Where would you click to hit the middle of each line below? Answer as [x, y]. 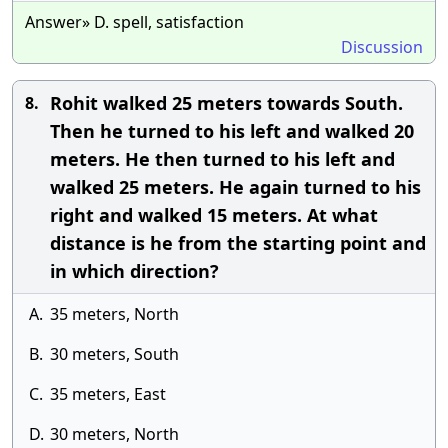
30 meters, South [114, 354]
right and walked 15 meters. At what [214, 215]
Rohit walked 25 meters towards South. [226, 103]
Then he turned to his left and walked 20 [232, 131]
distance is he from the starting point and [238, 243]
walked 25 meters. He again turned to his [235, 187]
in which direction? [134, 271]
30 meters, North [114, 434]
